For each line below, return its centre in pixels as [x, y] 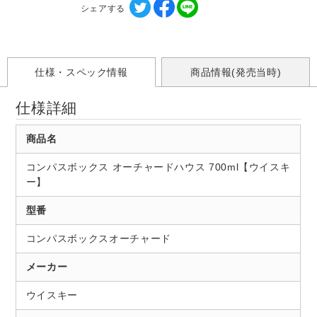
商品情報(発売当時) [236, 73]
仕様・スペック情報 [81, 73]
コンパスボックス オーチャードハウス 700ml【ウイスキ [158, 167]
